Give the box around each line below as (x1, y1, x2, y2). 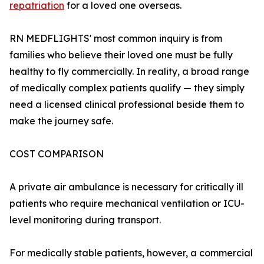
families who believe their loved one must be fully (9, 49, 233, 61)
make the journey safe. (9, 115, 113, 127)
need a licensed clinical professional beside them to (9, 98, 244, 111)
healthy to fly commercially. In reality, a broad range (9, 65, 249, 78)
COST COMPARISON (9, 148, 104, 160)
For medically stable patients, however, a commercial (9, 247, 253, 259)
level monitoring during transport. (9, 214, 161, 226)
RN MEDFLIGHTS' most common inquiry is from (9, 32, 222, 45)
